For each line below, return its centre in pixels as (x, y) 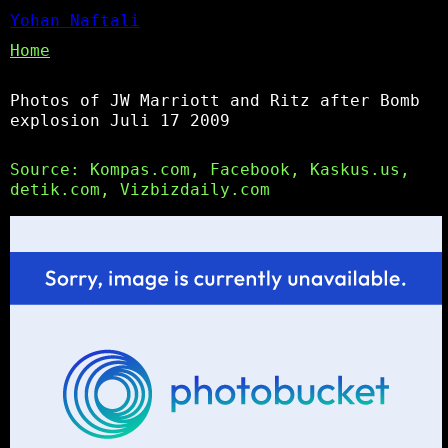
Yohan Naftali (75, 20)
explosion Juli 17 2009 (120, 120)
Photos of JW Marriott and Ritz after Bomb (215, 100)
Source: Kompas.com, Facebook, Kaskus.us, (210, 169)
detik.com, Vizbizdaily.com (140, 189)
